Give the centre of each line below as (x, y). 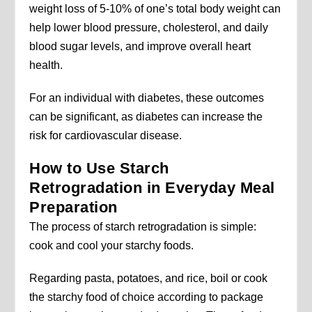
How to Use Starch (99, 169)
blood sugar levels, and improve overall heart (140, 47)
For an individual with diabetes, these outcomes (147, 98)
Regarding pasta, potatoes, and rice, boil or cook (149, 279)
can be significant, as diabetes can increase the (146, 117)
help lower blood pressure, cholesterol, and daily (149, 28)
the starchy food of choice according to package (147, 297)
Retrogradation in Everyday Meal (152, 188)
